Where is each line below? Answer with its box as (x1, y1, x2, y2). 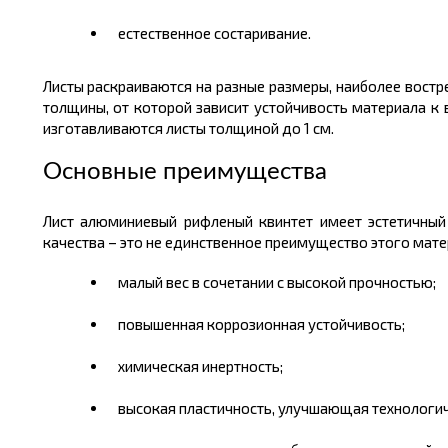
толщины (42, 98, 106, 116)
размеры (269, 77, 329, 95)
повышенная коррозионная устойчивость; (117, 315, 405, 333)
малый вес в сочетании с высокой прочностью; (117, 273, 436, 291)
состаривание (213, 24, 308, 42)
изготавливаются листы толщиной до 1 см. (42, 119, 334, 137)
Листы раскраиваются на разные (42, 77, 269, 95)
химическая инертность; (117, 357, 283, 375)
